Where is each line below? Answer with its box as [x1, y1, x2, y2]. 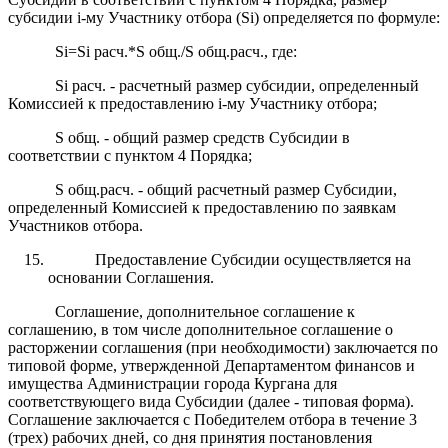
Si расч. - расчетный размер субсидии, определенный [54, 76, 419, 94]
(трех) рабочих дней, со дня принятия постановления [8, 428, 372, 446]
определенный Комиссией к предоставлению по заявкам [8, 198, 396, 216]
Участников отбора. [8, 216, 143, 234]
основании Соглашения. [48, 268, 214, 286]
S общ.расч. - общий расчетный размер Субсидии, [54, 180, 397, 198]
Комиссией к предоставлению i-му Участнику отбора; [8, 94, 377, 112]
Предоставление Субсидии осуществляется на [94, 250, 411, 268]
